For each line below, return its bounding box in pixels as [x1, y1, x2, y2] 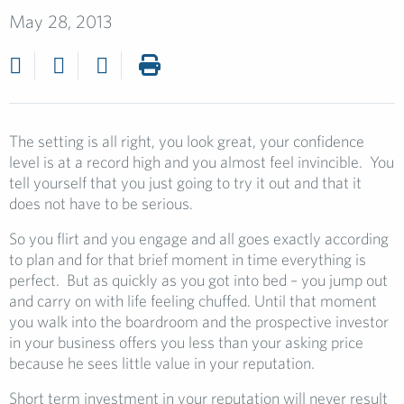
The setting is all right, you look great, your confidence [9, 132, 364, 151]
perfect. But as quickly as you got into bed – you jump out [9, 271, 388, 289]
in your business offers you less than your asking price [9, 333, 363, 352]
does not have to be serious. [9, 194, 193, 213]
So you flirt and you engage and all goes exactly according [9, 229, 389, 248]
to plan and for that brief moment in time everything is [9, 250, 366, 269]
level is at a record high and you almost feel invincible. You [9, 152, 394, 171]
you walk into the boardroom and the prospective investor [9, 312, 389, 331]
